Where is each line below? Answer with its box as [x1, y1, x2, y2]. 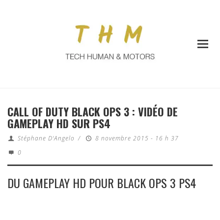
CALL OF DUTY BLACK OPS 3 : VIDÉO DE [7, 104, 178, 120]
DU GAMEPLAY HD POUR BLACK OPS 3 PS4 [7, 174, 196, 192]
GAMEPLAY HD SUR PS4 [7, 115, 110, 132]
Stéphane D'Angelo [17, 134, 75, 143]
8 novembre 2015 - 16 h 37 [95, 134, 179, 143]
